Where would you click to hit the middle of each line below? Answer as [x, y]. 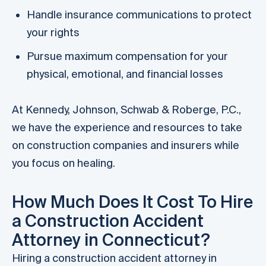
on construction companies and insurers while [126, 145]
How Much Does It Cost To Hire [132, 201]
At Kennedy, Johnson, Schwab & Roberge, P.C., [126, 109]
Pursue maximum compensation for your [127, 56]
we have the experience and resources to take [127, 127]
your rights [53, 32]
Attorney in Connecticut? [111, 239]
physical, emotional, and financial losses [125, 74]
